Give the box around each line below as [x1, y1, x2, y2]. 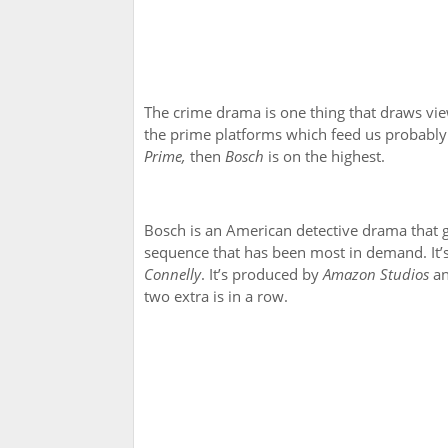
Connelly [144, 264, 201, 285]
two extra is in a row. [144, 286, 288, 307]
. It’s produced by [201, 264, 323, 285]
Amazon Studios [323, 264, 429, 285]
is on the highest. [264, 146, 385, 167]
